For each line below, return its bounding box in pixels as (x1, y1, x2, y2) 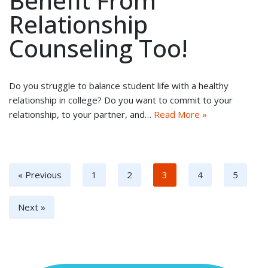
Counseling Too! (9, 32, 188, 65)
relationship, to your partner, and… (9, 108, 154, 121)
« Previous (18, 169, 62, 181)
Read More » (154, 108, 207, 121)
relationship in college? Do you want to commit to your (9, 94, 233, 106)
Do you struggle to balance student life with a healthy (9, 80, 229, 92)
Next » (18, 201, 45, 214)
